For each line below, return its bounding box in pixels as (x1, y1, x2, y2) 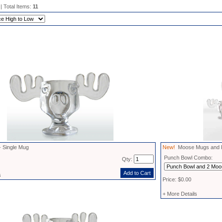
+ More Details (163, 191, 197, 197)
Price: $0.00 (163, 176, 191, 182)
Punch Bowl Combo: (164, 155, 213, 161)
